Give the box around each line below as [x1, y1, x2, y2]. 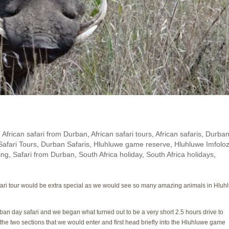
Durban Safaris [41, 140, 90, 148]
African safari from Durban [2, 129, 88, 138]
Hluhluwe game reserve [94, 140, 171, 148]
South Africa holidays [146, 150, 214, 158]
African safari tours [91, 129, 152, 138]
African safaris [155, 129, 202, 138]
